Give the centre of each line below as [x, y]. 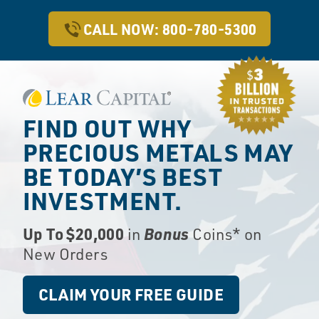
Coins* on [225, 234]
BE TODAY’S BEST [122, 176]
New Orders [66, 254]
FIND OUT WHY [107, 127]
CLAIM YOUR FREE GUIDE [131, 294]
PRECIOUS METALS [131, 152]
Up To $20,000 [74, 234]
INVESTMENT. [103, 200]
